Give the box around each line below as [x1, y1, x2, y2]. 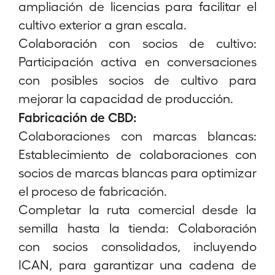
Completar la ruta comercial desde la [18, 201, 257, 217]
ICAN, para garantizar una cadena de [18, 257, 257, 272]
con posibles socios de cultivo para [18, 72, 257, 87]
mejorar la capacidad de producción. [18, 90, 233, 106]
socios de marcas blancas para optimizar [18, 165, 257, 180]
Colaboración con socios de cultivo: [18, 35, 257, 50]
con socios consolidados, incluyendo [18, 238, 257, 254]
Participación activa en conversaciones [18, 53, 257, 69]
